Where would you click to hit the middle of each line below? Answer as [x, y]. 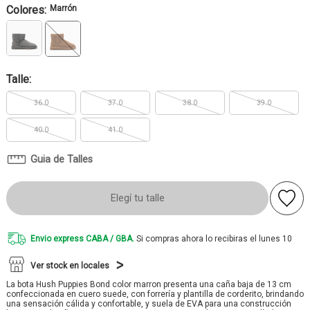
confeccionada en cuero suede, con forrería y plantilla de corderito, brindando [155, 294]
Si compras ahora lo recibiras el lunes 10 [213, 239]
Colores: [26, 10]
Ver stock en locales [70, 266]
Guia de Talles [62, 159]
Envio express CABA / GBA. [82, 239]
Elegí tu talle [137, 198]
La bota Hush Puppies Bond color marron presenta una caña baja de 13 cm [149, 284]
